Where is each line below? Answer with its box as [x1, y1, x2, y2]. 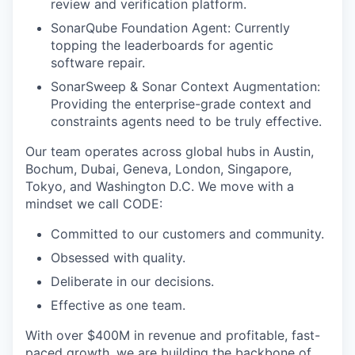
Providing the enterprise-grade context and [51, 95, 311, 112]
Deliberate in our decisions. [51, 273, 214, 289]
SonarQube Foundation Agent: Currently [51, 19, 290, 36]
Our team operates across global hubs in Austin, [25, 143, 314, 159]
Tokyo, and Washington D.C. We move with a [25, 177, 294, 194]
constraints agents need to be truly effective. [51, 113, 322, 129]
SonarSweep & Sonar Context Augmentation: [51, 78, 320, 94]
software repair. [51, 54, 145, 71]
